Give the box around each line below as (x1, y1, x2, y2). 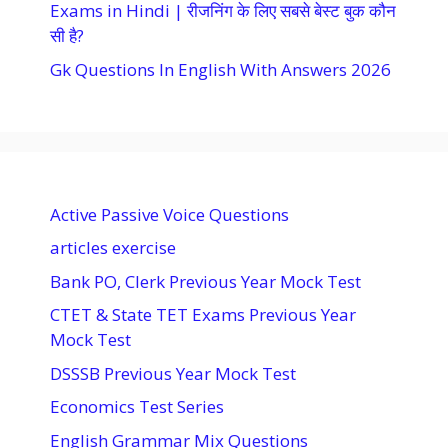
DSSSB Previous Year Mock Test (50, 361, 296, 385)
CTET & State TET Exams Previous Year (50, 303, 356, 327)
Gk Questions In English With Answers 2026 (50, 57, 391, 81)
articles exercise (50, 236, 176, 260)
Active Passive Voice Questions (50, 202, 289, 226)
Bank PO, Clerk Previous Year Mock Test (50, 269, 361, 293)
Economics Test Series (50, 395, 224, 419)
